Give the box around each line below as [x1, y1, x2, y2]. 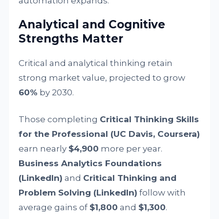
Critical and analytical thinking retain [19, 58, 173, 68]
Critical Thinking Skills [100, 114, 199, 124]
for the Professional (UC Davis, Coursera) [19, 129, 200, 139]
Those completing [19, 114, 100, 124]
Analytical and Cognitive [19, 18, 166, 31]
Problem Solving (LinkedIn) [19, 188, 138, 197]
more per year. [99, 144, 163, 153]
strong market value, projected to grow [19, 73, 186, 83]
